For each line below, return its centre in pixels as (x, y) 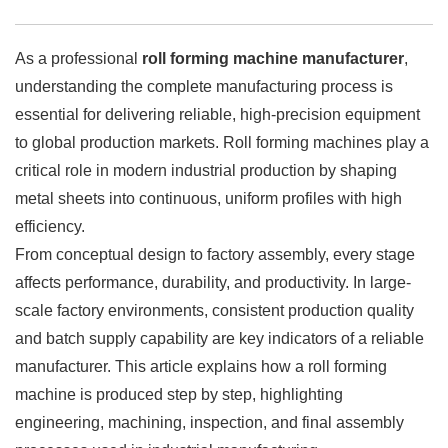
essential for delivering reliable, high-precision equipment (217, 114)
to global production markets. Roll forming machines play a (222, 142)
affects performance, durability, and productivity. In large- (213, 282)
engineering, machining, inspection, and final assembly (209, 422)
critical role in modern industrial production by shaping (206, 170)
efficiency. (50, 226)
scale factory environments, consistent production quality (214, 310)
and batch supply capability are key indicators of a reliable (219, 338)
